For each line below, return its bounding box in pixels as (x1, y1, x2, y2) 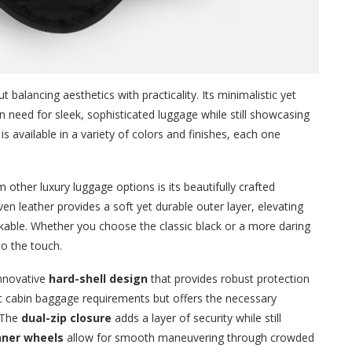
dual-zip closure (21, 310, 112, 326)
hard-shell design (49, 271, 148, 287)
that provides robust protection (148, 271, 310, 287)
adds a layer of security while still (112, 310, 281, 326)
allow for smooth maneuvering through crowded (64, 330, 314, 346)
